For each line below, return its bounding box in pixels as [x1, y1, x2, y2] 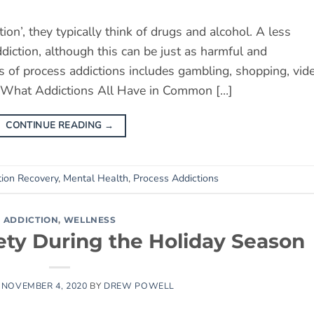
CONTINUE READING [6, 119, 104, 132]
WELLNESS [63, 214, 116, 225]
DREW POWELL [104, 279, 175, 292]
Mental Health [63, 172, 128, 186]
